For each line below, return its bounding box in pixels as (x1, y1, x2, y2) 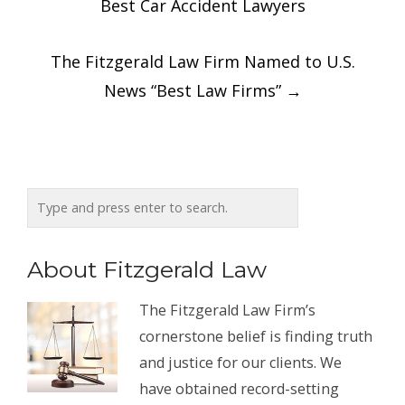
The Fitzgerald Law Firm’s (139, 299, 316, 320)
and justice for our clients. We (139, 352, 343, 372)
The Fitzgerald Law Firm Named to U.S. (50, 50, 355, 72)
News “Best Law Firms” (103, 79, 286, 101)
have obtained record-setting (139, 378, 340, 399)
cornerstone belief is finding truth (139, 325, 373, 346)
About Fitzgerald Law (27, 255, 267, 283)
